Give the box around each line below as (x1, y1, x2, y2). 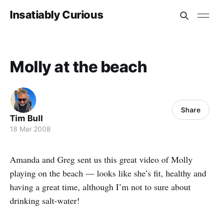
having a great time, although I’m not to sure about (10, 181, 191, 193)
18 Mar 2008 (10, 125, 51, 133)
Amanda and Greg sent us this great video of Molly (10, 153, 193, 165)
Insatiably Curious (10, 8, 104, 21)
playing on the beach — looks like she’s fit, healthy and (10, 167, 206, 179)
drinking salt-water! (10, 195, 80, 206)
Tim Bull (10, 113, 43, 123)
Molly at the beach (10, 57, 147, 76)
